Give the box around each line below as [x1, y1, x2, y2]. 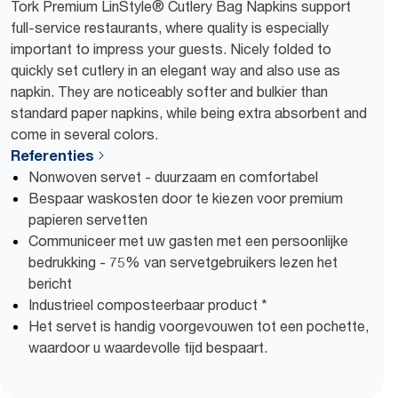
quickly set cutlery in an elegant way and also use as [11, 61, 340, 79]
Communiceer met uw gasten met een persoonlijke [28, 232, 348, 250]
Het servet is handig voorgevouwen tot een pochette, [28, 317, 369, 335]
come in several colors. [11, 125, 158, 143]
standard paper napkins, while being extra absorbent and [11, 104, 367, 122]
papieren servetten [28, 211, 147, 228]
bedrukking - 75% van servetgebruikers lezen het [28, 253, 338, 271]
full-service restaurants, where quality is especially [11, 19, 329, 36]
